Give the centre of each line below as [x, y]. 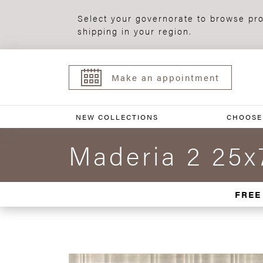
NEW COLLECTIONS [117, 117]
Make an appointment [166, 77]
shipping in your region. [135, 31]
